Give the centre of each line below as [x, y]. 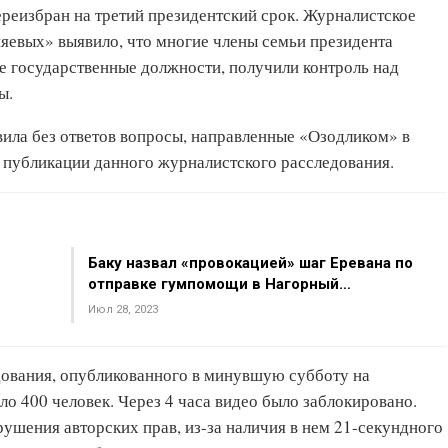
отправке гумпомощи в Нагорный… [219, 284]
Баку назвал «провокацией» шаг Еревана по [250, 263]
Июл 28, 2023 [122, 309]
